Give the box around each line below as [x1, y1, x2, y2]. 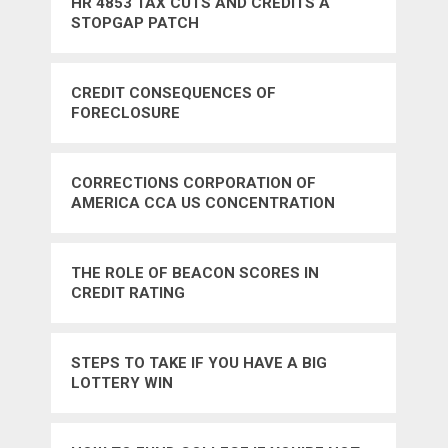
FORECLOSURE [71, 104, 181, 123]
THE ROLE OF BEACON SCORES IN [71, 264, 320, 283]
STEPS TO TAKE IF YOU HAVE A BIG [71, 354, 328, 373]
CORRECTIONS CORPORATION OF [71, 174, 317, 193]
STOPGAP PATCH [71, 14, 200, 33]
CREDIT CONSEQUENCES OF [71, 84, 277, 103]
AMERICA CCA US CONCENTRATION [71, 194, 336, 213]
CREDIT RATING [71, 284, 186, 303]
